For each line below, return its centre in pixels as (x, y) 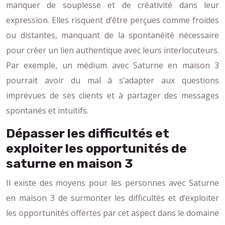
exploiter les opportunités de (96, 148)
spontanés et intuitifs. (47, 110)
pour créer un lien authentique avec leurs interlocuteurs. (113, 50)
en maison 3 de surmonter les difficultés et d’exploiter (113, 198)
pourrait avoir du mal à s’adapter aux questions (113, 80)
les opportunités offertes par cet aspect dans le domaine (113, 213)
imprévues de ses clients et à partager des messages (113, 95)
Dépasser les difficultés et (88, 133)
